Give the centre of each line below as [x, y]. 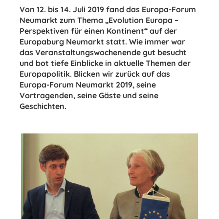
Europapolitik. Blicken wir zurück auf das [95, 74]
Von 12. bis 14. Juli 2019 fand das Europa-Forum [108, 9]
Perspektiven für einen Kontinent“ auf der [98, 31]
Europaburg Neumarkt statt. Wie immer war [102, 42]
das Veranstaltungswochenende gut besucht [103, 52]
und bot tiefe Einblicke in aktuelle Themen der [105, 63]
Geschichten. [43, 106]
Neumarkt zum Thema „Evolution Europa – [99, 20]
